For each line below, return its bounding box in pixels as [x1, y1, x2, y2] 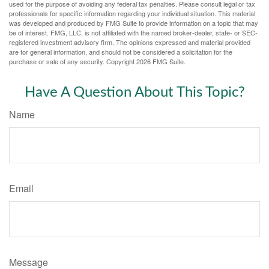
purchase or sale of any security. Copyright [9, 56, 136, 66]
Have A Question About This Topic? [24, 85, 245, 100]
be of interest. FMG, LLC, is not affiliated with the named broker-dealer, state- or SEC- [9, 27, 258, 37]
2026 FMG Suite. [136, 56, 186, 66]
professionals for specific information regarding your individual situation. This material [9, 8, 255, 18]
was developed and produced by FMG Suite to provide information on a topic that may [9, 17, 258, 28]
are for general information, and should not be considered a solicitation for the [9, 46, 232, 56]
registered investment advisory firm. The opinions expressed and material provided [9, 37, 250, 47]
